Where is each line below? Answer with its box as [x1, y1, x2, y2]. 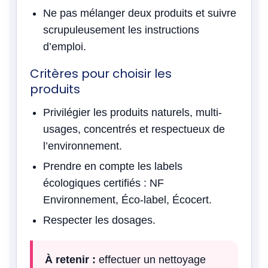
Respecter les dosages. [43, 214, 156, 226]
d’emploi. [43, 41, 86, 53]
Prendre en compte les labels [43, 160, 182, 172]
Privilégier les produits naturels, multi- [43, 106, 222, 118]
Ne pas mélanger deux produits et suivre [43, 7, 236, 19]
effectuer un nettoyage [96, 254, 206, 266]
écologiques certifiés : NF [43, 177, 164, 189]
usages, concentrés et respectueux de [43, 123, 225, 135]
